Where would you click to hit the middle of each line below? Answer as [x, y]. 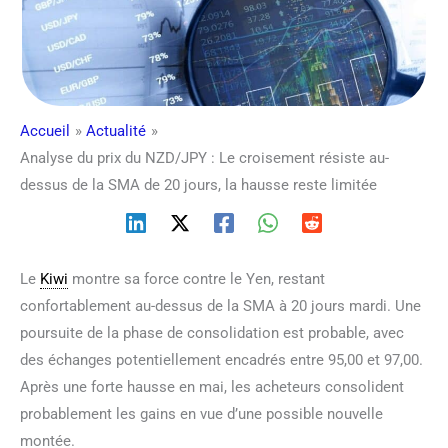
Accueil [45, 130]
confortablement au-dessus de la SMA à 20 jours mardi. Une [220, 305]
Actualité [116, 130]
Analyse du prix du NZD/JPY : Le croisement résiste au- [204, 157]
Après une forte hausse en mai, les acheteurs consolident [212, 386]
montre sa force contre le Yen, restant [196, 278]
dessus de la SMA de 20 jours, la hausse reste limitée [198, 184]
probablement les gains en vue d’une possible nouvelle [201, 413]
